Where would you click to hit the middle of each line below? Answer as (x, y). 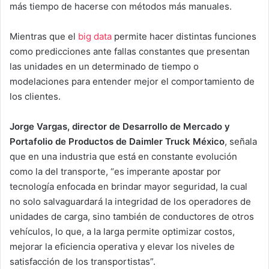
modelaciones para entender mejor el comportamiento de (132, 81)
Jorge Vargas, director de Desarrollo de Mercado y (120, 126)
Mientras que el (44, 36)
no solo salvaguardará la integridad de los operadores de (130, 201)
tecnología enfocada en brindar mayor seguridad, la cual (128, 186)
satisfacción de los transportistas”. (83, 261)
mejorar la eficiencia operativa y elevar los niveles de (122, 246)
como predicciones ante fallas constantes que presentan (130, 51)
